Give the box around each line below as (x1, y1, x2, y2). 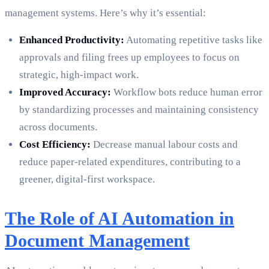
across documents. (19, 121, 97, 133)
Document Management (5, 231, 190, 251)
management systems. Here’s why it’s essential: (5, 7, 206, 19)
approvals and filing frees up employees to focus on (19, 52, 240, 64)
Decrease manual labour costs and (91, 139, 238, 151)
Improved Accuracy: (19, 86, 111, 98)
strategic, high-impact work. (19, 69, 139, 81)
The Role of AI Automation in (5, 208, 234, 229)
